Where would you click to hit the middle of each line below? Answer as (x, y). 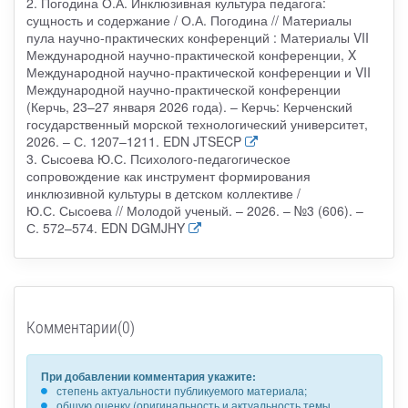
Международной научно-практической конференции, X (191, 54)
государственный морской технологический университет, (197, 123)
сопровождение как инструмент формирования (168, 175)
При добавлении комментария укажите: (148, 376)
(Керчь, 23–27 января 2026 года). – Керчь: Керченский (189, 106)
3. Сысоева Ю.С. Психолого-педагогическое (158, 158)
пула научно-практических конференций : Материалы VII (197, 37)
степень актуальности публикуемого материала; (181, 390)
